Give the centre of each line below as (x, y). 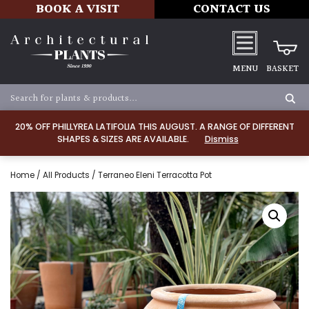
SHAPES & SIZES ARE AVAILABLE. (124, 139)
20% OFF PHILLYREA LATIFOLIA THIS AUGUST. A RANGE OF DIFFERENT (154, 127)
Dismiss (221, 139)
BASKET (282, 69)
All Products (66, 175)
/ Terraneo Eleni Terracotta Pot (151, 175)
